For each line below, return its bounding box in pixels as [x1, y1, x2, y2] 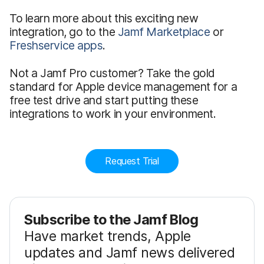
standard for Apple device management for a [9, 79, 237, 94]
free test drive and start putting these [9, 93, 199, 107]
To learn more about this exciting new [9, 11, 199, 25]
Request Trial [105, 154, 159, 167]
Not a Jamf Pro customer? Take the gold [9, 65, 215, 80]
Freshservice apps [9, 38, 103, 52]
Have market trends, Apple [24, 227, 191, 245]
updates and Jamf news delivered [24, 243, 235, 261]
